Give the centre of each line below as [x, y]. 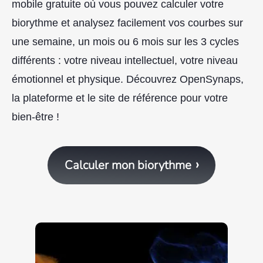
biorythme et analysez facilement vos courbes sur [127, 23]
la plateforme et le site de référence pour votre [120, 98]
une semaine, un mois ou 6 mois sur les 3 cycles [125, 41]
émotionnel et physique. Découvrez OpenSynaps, [128, 79]
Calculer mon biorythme [128, 166]
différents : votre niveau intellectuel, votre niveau [125, 60]
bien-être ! [36, 117]
